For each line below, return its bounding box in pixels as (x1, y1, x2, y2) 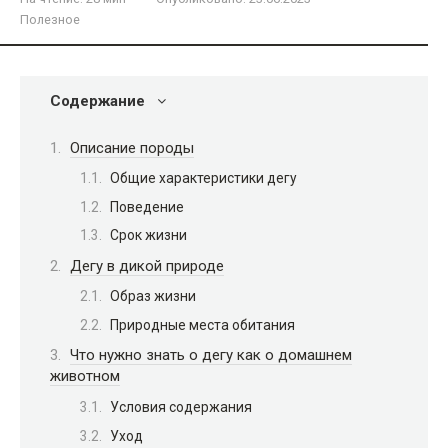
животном (50, 367, 120, 386)
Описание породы (70, 138, 194, 157)
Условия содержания (110, 398, 252, 415)
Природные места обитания (110, 316, 295, 333)
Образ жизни (110, 288, 196, 305)
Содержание (50, 92, 145, 110)
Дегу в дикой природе (70, 256, 224, 275)
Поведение (110, 198, 184, 215)
